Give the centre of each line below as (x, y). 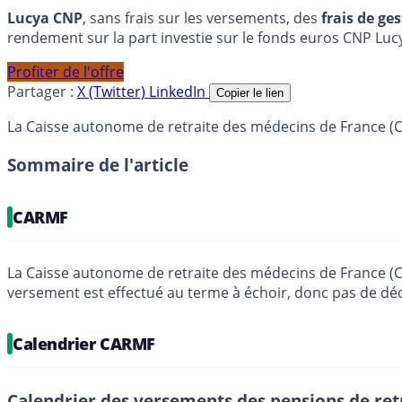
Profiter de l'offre (66, 72)
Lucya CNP (45, 18)
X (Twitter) (113, 92)
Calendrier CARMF (84, 344)
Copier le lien (250, 93)
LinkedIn (179, 92)
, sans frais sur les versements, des (202, 18)
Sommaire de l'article (98, 165)
